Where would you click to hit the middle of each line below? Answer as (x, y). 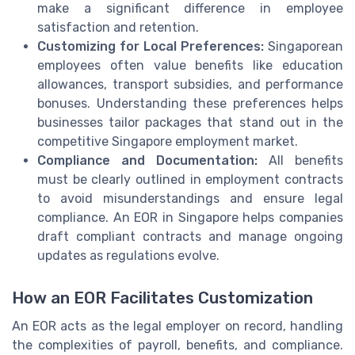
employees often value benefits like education (190, 65)
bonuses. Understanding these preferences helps (190, 103)
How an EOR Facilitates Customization (162, 298)
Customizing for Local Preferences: (151, 46)
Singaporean (303, 46)
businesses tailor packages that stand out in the (190, 122)
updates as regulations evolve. (128, 255)
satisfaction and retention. (118, 27)
